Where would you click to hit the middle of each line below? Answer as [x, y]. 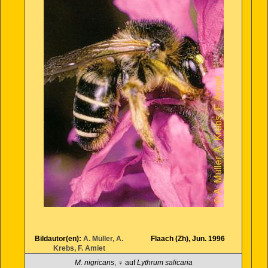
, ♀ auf [125, 263]
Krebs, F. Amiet [79, 248]
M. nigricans [94, 263]
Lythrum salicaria [165, 263]
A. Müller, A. [103, 239]
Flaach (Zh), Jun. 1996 [188, 239]
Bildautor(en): [59, 239]
